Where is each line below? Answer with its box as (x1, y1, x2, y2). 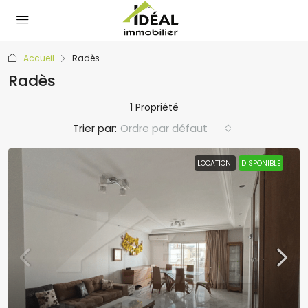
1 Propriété (129, 100, 179, 114)
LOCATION (197, 158, 233, 168)
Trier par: (73, 121, 117, 135)
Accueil (23, 52, 54, 64)
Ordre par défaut (120, 121, 208, 135)
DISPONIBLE (241, 158, 280, 168)
